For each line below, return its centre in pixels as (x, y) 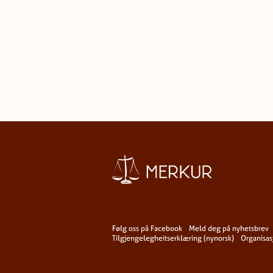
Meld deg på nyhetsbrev (229, 229)
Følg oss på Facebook (147, 229)
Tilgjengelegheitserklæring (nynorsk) (173, 239)
